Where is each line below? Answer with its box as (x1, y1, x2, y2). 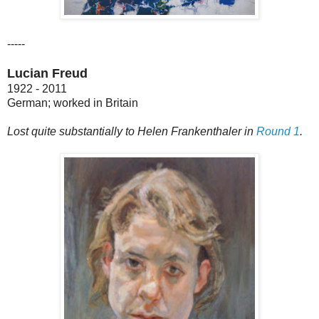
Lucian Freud (7, 66, 88, 80)
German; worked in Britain (7, 96, 138, 109)
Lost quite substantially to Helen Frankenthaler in (7, 125, 256, 137)
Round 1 (256, 125, 300, 137)
